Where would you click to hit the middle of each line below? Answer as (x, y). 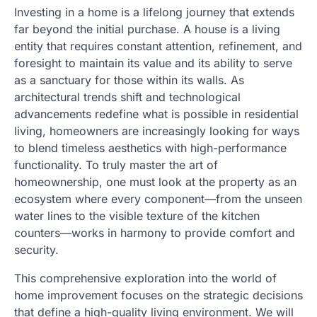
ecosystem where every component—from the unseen (158, 198)
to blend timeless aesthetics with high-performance (150, 148)
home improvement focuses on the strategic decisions (158, 295)
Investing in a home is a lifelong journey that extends (154, 12)
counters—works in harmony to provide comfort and (155, 232)
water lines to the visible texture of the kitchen (137, 215)
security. (36, 249)
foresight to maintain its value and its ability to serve (153, 63)
